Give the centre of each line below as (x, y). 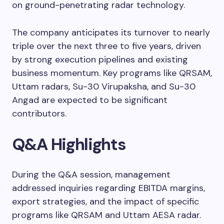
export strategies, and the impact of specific (105, 201)
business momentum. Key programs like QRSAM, (112, 73)
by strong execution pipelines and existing (100, 59)
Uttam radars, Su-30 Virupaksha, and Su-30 (104, 86)
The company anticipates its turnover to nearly (111, 32)
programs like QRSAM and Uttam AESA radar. (106, 215)
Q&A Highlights (69, 144)
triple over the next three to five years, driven (106, 46)
